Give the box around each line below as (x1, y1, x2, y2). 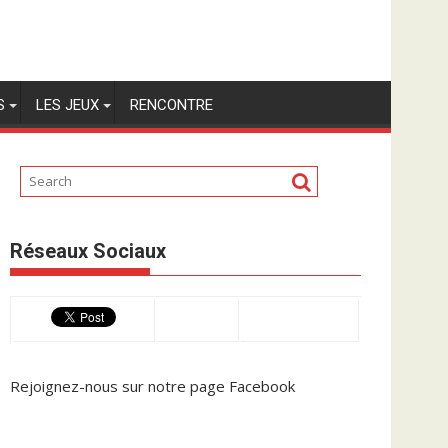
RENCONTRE (130, 96, 213, 114)
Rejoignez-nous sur (10, 375, 148, 396)
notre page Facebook (148, 375, 295, 396)
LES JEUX (36, 96, 99, 114)
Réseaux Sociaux (10, 238, 166, 263)
